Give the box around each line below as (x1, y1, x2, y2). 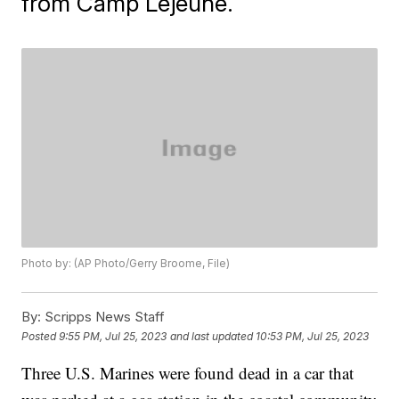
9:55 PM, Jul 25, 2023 (59, 329, 167, 343)
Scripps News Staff (41, 308, 166, 326)
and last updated (170, 329, 254, 343)
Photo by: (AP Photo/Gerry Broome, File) (21, 256, 231, 271)
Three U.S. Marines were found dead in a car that (21, 362, 354, 385)
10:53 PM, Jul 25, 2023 (256, 329, 370, 343)
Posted (21, 329, 60, 343)
